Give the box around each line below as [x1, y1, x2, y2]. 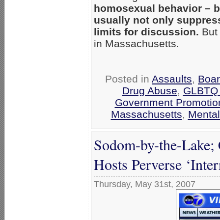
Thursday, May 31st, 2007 [94, 179, 195, 190]
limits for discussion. [94, 26, 199, 38]
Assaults [152, 73, 192, 85]
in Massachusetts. [94, 38, 179, 50]
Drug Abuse [122, 85, 177, 97]
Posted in [105, 73, 152, 85]
